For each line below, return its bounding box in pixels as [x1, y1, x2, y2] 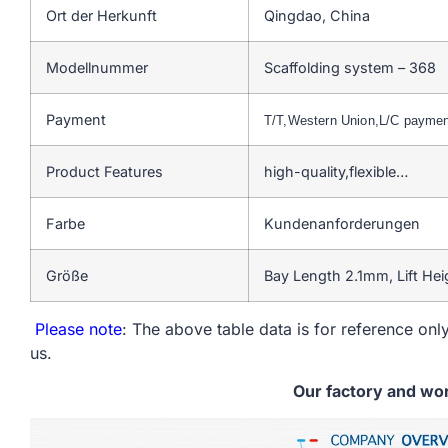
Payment [46, 110, 106, 128]
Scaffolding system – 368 [264, 58, 436, 76]
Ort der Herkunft [46, 6, 157, 24]
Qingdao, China [264, 6, 370, 24]
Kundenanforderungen [264, 214, 420, 232]
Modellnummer [46, 58, 148, 76]
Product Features [46, 162, 163, 180]
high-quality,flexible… [264, 162, 408, 180]
